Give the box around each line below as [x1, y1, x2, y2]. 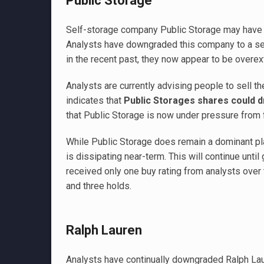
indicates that [66, 95, 124, 106]
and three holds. [66, 180, 131, 192]
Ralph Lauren [66, 223, 142, 237]
